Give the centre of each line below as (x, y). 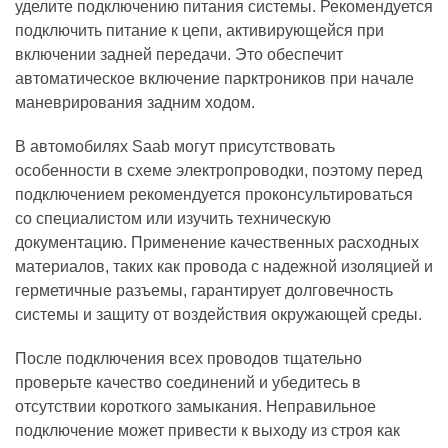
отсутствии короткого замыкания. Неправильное (195, 406)
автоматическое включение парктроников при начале (214, 78)
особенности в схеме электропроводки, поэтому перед (218, 170)
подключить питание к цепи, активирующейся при (199, 30)
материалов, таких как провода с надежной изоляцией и (224, 266)
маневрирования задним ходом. (135, 102)
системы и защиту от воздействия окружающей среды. (218, 314)
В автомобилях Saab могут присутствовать (175, 146)
